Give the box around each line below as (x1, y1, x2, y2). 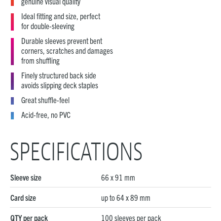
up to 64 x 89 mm (101, 192, 150, 202)
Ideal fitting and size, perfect (21, 11, 100, 21)
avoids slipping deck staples (21, 80, 98, 90)
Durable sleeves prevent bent (21, 36, 102, 45)
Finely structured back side (21, 70, 96, 80)
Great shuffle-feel (21, 95, 70, 105)
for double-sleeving (21, 21, 74, 31)
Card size (10, 192, 36, 202)
